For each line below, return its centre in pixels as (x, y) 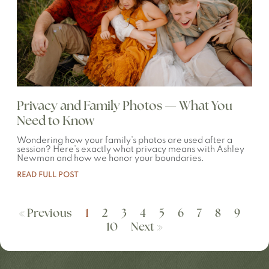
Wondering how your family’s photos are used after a (125, 141)
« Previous (45, 213)
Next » (147, 227)
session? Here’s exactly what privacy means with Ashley (131, 150)
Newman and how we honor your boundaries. (110, 159)
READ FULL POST (48, 175)
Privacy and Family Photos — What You (125, 106)
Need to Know (56, 121)
